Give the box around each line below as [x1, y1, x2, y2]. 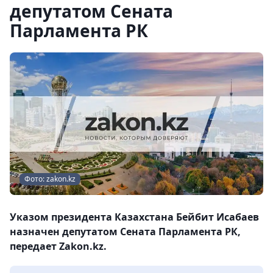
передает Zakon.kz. [10, 239, 107, 253]
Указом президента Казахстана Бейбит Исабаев [10, 210, 259, 224]
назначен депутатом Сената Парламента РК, [10, 225, 241, 238]
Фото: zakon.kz [24, 174, 76, 184]
